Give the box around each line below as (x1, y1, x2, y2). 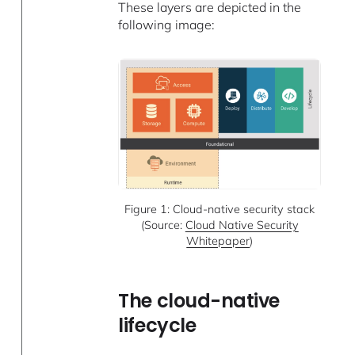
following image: (118, 17, 216, 33)
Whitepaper (186, 233, 250, 248)
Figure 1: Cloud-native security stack (124, 201, 315, 216)
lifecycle (118, 312, 197, 339)
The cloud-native (118, 288, 280, 315)
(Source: (140, 217, 185, 232)
